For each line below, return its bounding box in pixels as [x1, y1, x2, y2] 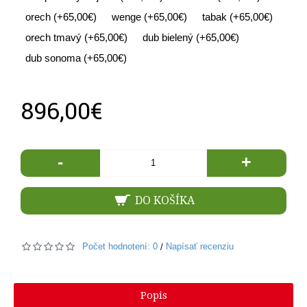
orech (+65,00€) [25, 10, 97, 23]
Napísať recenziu [166, 241, 234, 251]
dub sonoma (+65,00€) [25, 51, 127, 64]
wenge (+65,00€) [112, 10, 187, 23]
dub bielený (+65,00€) [143, 31, 239, 43]
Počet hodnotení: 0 [82, 241, 158, 251]
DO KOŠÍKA [135, 193, 195, 207]
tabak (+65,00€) [202, 10, 273, 23]
